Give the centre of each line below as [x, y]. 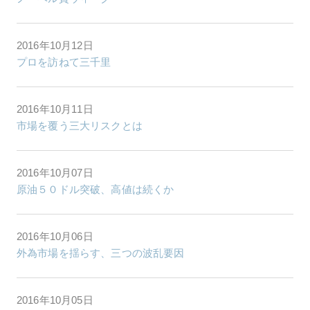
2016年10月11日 [55, 109]
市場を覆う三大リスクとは [80, 125]
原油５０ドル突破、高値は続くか [95, 189]
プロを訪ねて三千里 [64, 62]
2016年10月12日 [55, 45]
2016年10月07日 [55, 172]
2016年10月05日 [55, 300]
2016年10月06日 [55, 236]
